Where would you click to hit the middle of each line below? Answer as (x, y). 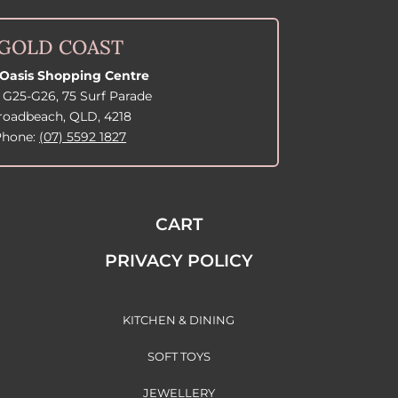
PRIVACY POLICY (179, 261)
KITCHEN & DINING (179, 320)
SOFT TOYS (179, 357)
